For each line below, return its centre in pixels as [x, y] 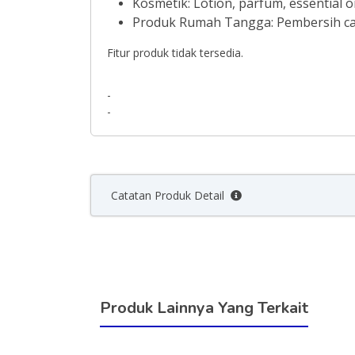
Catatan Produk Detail [171, 195]
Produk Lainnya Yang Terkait [204, 308]
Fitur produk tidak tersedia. [175, 53]
